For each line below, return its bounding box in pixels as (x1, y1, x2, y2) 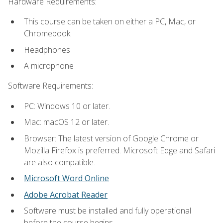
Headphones (24, 44, 70, 55)
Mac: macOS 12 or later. (24, 116, 109, 128)
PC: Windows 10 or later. (24, 100, 110, 111)
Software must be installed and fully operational (24, 205, 191, 217)
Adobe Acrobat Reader (24, 189, 108, 200)
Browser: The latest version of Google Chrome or (24, 132, 199, 144)
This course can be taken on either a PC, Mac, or (24, 15, 196, 27)
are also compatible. (24, 156, 95, 168)
